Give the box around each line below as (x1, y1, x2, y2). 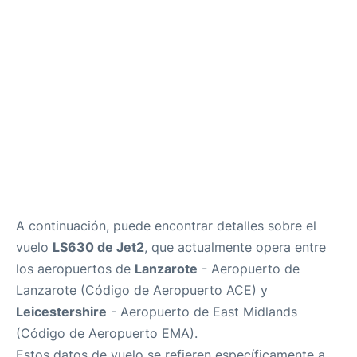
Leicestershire (16, 304, 107, 320)
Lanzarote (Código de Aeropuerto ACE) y (16, 282, 268, 298)
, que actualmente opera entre (144, 239, 326, 255)
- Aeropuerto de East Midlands (107, 304, 297, 320)
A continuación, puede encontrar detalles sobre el (16, 218, 316, 233)
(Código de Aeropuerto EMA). (16, 325, 198, 341)
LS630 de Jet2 (53, 239, 144, 255)
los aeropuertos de (16, 261, 135, 277)
